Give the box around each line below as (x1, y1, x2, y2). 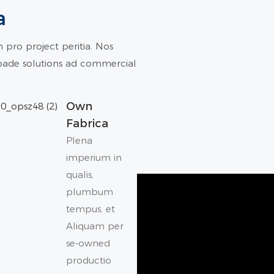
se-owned (65, 237, 110, 249)
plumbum (65, 185, 113, 198)
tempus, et (65, 202, 115, 215)
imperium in (65, 151, 122, 163)
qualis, (65, 168, 94, 180)
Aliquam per (65, 220, 124, 232)
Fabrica (65, 116, 108, 130)
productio (65, 254, 111, 266)
